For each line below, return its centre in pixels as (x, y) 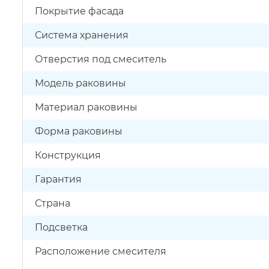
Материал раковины (86, 107)
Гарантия (58, 179)
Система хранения (82, 35)
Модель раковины (80, 83)
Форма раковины (79, 131)
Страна (53, 203)
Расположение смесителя (101, 251)
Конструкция (68, 155)
